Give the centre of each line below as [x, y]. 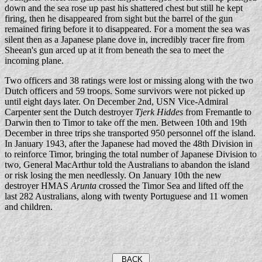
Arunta [84, 186]
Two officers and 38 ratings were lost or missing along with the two [129, 80]
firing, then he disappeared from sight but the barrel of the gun [119, 18]
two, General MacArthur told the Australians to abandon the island [127, 165]
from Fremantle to [217, 112]
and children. [29, 207]
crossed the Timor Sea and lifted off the [170, 186]
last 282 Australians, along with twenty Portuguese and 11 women [126, 196]
